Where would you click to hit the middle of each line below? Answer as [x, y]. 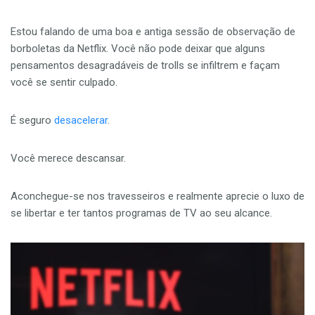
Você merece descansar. [70, 159]
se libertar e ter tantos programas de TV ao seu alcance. [141, 213]
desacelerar [81, 121]
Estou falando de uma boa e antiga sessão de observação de [153, 32]
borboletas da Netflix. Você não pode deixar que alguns [138, 49]
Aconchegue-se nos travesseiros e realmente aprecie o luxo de [157, 197]
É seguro [32, 121]
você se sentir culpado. [65, 83]
